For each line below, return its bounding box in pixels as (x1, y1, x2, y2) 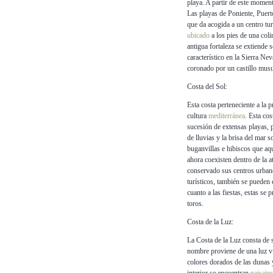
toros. (187, 199, 204, 208)
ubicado (187, 31, 210, 40)
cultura (187, 112, 208, 121)
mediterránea (208, 112, 245, 121)
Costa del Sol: (187, 82, 227, 91)
